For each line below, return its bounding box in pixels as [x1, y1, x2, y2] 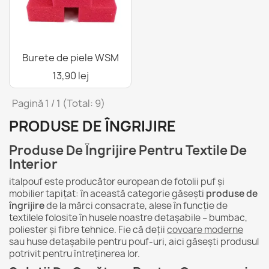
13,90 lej [52, 69, 89, 82]
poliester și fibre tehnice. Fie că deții [9, 223, 167, 236]
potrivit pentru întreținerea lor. [9, 247, 140, 260]
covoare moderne [167, 223, 243, 236]
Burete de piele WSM [22, 51, 119, 64]
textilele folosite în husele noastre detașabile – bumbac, [9, 211, 247, 224]
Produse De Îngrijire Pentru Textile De [9, 142, 247, 159]
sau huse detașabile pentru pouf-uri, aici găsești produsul [9, 235, 259, 248]
